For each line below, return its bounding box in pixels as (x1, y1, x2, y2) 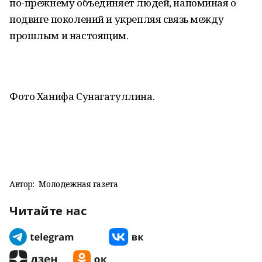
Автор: (9, 178, 35, 189)
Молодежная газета (39, 178, 118, 189)
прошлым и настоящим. (9, 29, 129, 42)
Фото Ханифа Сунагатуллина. (9, 89, 155, 103)
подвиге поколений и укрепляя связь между (9, 12, 224, 26)
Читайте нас (9, 203, 87, 219)
